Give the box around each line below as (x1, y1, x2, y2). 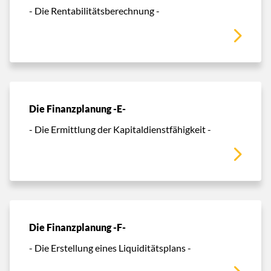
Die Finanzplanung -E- (29, 102, 126, 115)
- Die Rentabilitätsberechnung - (29, 4, 160, 16)
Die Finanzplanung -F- (29, 221, 126, 233)
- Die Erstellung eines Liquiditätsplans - (29, 241, 191, 253)
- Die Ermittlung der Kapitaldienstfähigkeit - (29, 123, 211, 135)
